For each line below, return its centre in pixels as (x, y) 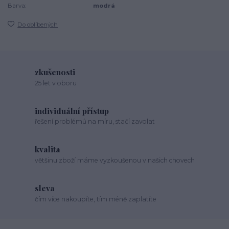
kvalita (48, 149)
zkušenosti (55, 72)
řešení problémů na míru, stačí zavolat (95, 122)
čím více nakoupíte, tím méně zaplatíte (96, 199)
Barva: (17, 5)
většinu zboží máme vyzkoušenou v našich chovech (115, 160)
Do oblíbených (38, 24)
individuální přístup (72, 110)
